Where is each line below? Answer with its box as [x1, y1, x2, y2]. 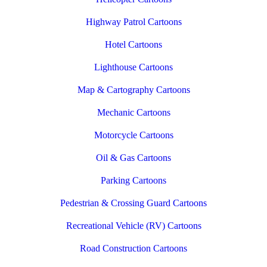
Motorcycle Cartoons [94, 130, 173, 141]
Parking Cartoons [101, 175, 166, 186]
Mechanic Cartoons [97, 107, 170, 118]
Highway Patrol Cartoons [85, 17, 182, 27]
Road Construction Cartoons [80, 243, 187, 254]
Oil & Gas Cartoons [96, 153, 171, 163]
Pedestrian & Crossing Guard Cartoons [60, 198, 207, 209]
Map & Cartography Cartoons [77, 85, 190, 95]
